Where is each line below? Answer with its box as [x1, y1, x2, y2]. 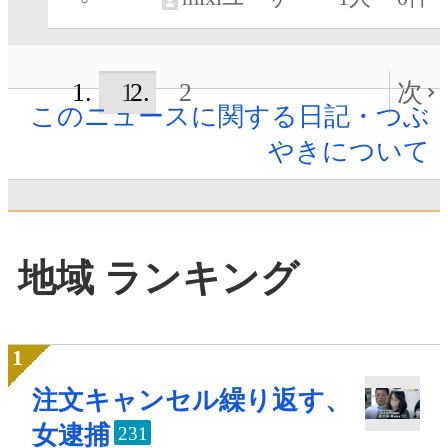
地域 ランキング [18, 256, 299, 299]
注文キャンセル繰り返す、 [32, 386, 351, 416]
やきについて [268, 137, 430, 167]
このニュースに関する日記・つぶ [30, 102, 430, 132]
